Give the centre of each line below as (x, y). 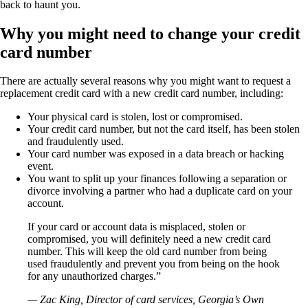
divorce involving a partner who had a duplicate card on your (160, 191)
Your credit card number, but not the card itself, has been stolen (164, 129)
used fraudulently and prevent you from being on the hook (154, 264)
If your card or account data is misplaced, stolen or (136, 227)
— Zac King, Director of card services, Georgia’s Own (146, 300)
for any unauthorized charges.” (94, 276)
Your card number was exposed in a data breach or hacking (156, 154)
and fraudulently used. (76, 142)
